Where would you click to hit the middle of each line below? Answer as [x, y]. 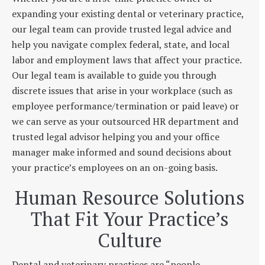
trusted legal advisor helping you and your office [116, 137]
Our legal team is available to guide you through [114, 75]
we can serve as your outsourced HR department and [125, 121]
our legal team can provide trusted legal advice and [122, 29]
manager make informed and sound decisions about [122, 152]
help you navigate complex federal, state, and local [121, 44]
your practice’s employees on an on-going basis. [115, 167]
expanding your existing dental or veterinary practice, [128, 14]
